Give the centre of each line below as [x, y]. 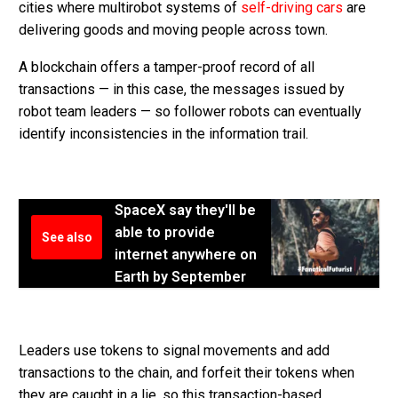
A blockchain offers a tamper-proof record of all [167, 68]
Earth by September [180, 276]
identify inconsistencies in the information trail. [163, 134]
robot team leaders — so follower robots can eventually [190, 112]
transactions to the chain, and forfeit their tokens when [187, 373]
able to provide [165, 232]
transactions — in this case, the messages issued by [182, 90]
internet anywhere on [186, 254]
